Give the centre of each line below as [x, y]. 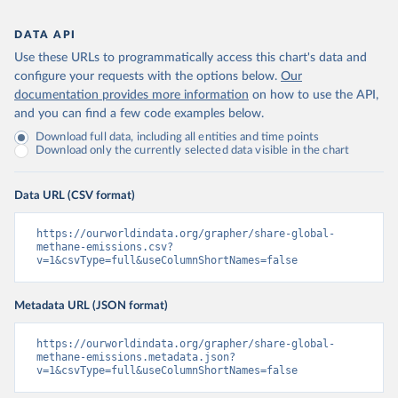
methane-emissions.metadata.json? [136, 357]
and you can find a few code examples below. [139, 114]
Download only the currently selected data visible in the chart [193, 151]
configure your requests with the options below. [146, 76]
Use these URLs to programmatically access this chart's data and [191, 58]
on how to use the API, [315, 95]
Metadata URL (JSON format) [91, 306]
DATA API [45, 35]
